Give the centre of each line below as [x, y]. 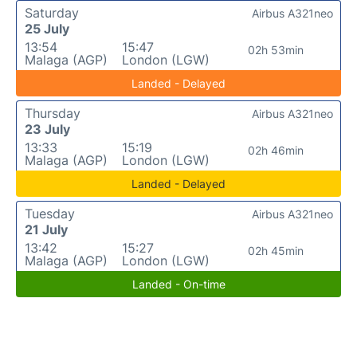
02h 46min [275, 150]
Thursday [53, 113]
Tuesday [50, 214]
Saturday [52, 13]
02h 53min [275, 50]
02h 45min [275, 251]
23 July [47, 129]
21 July [46, 229]
